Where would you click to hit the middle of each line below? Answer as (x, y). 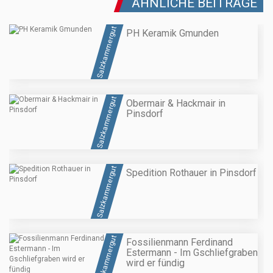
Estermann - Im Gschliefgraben (192, 253)
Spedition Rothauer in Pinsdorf (191, 172)
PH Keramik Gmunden (172, 34)
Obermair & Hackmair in (176, 103)
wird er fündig (155, 263)
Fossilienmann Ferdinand (179, 243)
